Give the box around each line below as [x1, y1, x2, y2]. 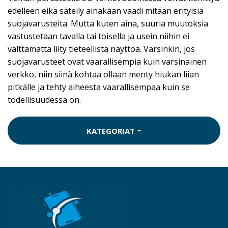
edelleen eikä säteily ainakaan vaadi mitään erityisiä [8, 5, 204, 17]
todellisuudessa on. [8, 94, 81, 106]
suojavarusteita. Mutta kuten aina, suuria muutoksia [8, 18, 208, 30]
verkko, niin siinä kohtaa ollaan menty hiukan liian [8, 69, 199, 80]
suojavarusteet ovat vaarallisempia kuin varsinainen [8, 56, 207, 68]
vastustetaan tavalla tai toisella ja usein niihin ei [8, 31, 189, 42]
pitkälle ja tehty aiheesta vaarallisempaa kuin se [8, 81, 190, 93]
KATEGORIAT [87, 125, 135, 136]
